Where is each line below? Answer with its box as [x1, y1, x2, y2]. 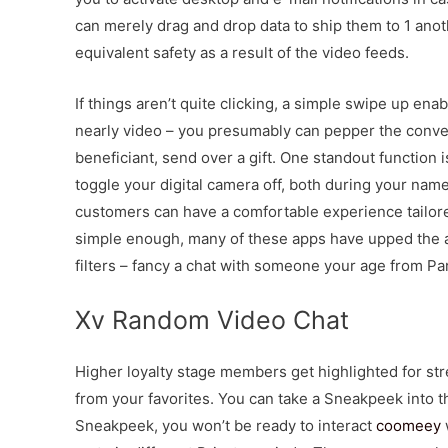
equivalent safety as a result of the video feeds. [75, 42, 409, 62]
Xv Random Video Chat [75, 304, 349, 335]
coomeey [376, 415, 441, 435]
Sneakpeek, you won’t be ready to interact [75, 415, 376, 435]
